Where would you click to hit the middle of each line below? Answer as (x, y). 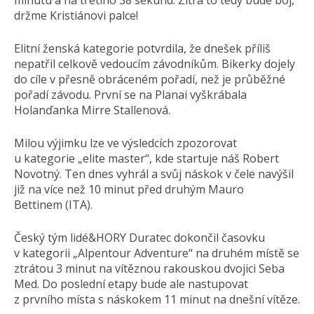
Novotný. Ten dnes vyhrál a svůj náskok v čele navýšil (154, 174)
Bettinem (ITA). (53, 205)
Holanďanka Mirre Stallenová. (92, 110)
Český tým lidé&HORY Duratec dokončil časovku (139, 238)
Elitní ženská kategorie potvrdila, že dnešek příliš (142, 48)
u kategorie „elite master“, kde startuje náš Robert (146, 158)
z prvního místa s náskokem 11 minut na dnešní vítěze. (157, 299)
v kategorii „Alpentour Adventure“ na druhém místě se (157, 253)
